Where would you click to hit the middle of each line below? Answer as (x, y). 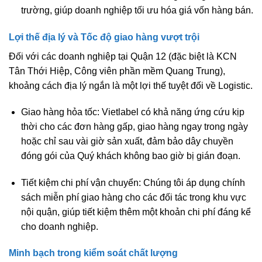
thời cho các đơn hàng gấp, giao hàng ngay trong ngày (134, 127)
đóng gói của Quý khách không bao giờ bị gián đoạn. (130, 156)
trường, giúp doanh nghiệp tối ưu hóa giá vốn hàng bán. (137, 11)
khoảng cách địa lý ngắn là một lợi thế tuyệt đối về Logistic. (131, 85)
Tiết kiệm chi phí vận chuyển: (81, 182)
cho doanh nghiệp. (59, 226)
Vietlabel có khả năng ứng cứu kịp (172, 112)
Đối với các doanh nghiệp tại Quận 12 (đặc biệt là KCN (123, 56)
